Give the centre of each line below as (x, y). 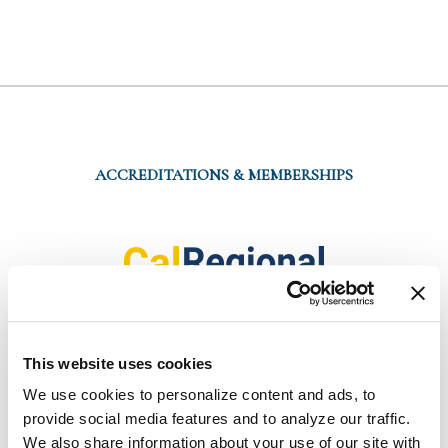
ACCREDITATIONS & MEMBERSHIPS (224, 175)
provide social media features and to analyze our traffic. (217, 419)
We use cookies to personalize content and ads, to (199, 395)
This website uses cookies (118, 363)
